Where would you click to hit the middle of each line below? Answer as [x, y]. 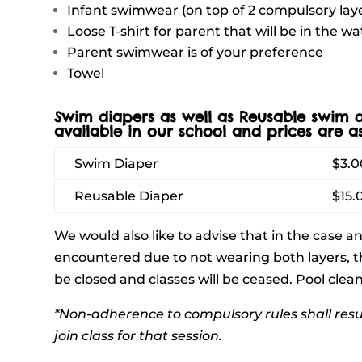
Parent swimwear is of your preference [196, 52]
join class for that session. [139, 335]
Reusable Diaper [129, 196]
